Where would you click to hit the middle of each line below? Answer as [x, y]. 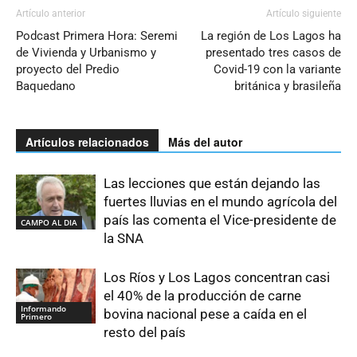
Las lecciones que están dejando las [212, 183]
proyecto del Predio [68, 69]
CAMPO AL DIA [49, 222]
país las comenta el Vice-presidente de [220, 220]
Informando [43, 308]
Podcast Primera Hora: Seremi [97, 35]
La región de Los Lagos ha [271, 35]
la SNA [124, 238]
